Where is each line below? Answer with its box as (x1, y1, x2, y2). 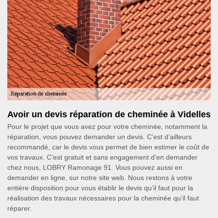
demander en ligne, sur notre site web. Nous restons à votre (7, 174, 192, 182)
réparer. (7, 204, 32, 212)
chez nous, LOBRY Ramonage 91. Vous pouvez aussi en (7, 163, 182, 171)
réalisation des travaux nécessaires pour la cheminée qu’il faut (7, 194, 199, 202)
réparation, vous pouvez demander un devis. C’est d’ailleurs (7, 133, 192, 141)
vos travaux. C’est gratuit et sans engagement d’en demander (7, 153, 198, 161)
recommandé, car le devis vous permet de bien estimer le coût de (7, 143, 209, 151)
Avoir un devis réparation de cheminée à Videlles (7, 109, 211, 119)
